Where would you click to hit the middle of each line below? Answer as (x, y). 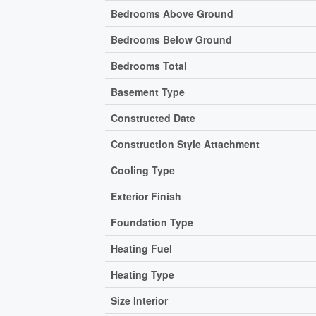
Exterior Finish (146, 196)
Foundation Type (152, 222)
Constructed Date (153, 117)
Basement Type (148, 91)
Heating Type (143, 274)
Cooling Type (143, 170)
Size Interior (140, 300)
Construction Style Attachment (186, 144)
